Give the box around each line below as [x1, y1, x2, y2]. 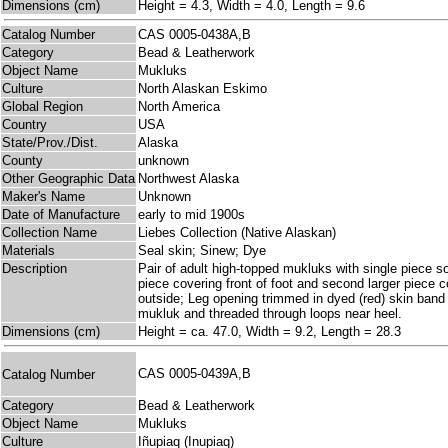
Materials [2, 243, 55, 259]
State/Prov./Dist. [2, 135, 98, 151]
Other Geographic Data [2, 171, 135, 187]
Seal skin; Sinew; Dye [138, 243, 266, 259]
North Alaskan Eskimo [138, 81, 267, 97]
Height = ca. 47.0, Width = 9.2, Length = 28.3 [138, 324, 401, 340]
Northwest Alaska [138, 171, 239, 187]
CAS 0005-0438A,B [138, 27, 259, 43]
